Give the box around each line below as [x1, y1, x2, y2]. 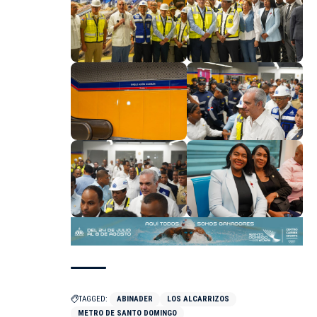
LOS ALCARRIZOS [167, 294, 229, 304]
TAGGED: [79, 294, 108, 304]
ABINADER [117, 294, 153, 304]
